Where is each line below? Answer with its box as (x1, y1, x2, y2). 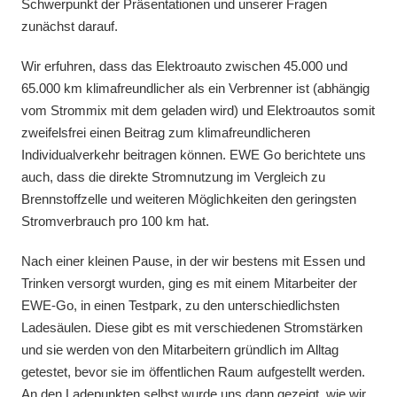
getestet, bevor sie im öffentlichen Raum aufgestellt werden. (21, 363, 365, 379)
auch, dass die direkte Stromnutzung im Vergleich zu (21, 168, 325, 184)
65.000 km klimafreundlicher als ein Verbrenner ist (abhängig (21, 80, 370, 96)
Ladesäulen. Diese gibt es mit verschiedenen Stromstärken (21, 319, 362, 335)
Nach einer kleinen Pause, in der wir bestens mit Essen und (21, 253, 365, 269)
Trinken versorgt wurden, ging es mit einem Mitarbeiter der (21, 275, 357, 291)
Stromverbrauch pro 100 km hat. (21, 213, 209, 229)
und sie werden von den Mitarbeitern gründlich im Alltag (21, 341, 339, 357)
